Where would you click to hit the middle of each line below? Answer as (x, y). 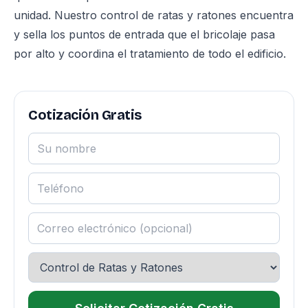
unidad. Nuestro (57, 15)
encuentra (265, 15)
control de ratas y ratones (168, 15)
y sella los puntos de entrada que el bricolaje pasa (144, 34)
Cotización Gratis (85, 115)
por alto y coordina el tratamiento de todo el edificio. (150, 54)
